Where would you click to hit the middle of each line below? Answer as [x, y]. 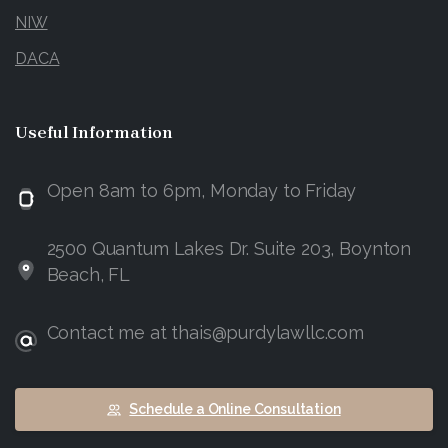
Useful [42, 132]
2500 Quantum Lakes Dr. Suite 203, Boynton [229, 249]
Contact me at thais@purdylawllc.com [205, 333]
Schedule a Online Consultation [235, 409]
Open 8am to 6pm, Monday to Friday [201, 191]
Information [123, 132]
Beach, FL [88, 275]
